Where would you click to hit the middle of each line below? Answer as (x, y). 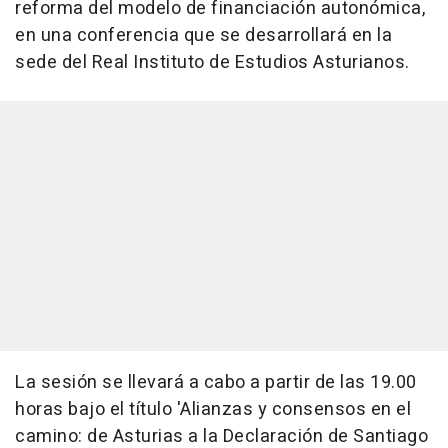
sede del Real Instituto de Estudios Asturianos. (212, 63)
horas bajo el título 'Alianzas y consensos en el (213, 410)
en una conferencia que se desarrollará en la (203, 36)
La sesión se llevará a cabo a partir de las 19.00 (216, 383)
